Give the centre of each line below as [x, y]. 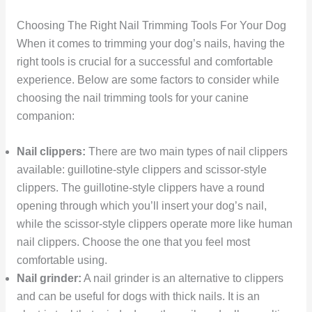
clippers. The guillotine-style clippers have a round [140, 188]
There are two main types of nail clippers [186, 151]
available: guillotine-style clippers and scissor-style [141, 170]
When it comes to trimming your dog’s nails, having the [150, 44]
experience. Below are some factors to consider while [148, 80]
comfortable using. [62, 260]
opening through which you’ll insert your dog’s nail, [141, 206]
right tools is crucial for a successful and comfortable [145, 62]
